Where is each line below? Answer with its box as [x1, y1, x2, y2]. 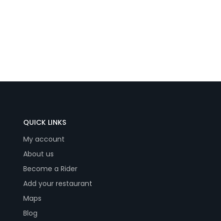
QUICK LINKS [23, 117, 66, 128]
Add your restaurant [23, 179, 92, 189]
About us [23, 149, 54, 159]
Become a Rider [23, 164, 77, 174]
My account [23, 134, 65, 145]
